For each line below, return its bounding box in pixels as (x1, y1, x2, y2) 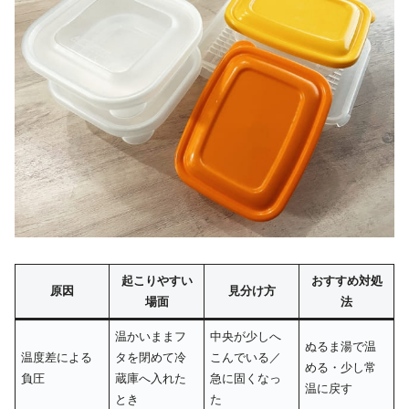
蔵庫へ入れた (115, 371, 187, 385)
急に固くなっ (210, 371, 282, 385)
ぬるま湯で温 (305, 339, 377, 353)
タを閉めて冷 (115, 350, 187, 364)
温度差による (21, 350, 93, 364)
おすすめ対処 (310, 273, 383, 288)
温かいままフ (115, 329, 187, 343)
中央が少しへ (210, 329, 282, 343)
